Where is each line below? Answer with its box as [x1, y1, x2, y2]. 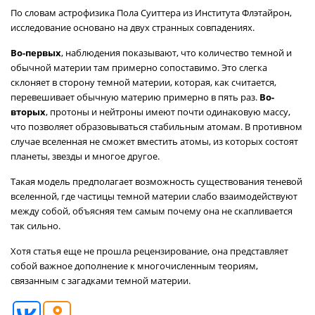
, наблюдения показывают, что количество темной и [61, 46, 292, 59]
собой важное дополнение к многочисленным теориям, [11, 259, 258, 272]
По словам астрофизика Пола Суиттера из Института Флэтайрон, [11, 6, 292, 19]
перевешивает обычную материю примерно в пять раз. [11, 91, 259, 103]
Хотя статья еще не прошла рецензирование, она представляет [11, 245, 288, 257]
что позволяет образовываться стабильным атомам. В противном [11, 120, 302, 133]
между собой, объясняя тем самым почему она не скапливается [11, 205, 292, 217]
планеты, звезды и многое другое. [11, 150, 160, 162]
